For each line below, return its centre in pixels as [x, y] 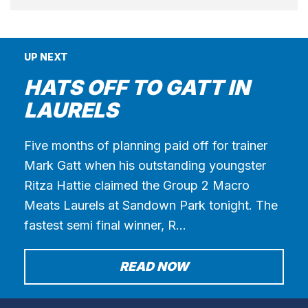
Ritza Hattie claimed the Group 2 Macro [137, 185]
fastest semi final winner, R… [105, 225]
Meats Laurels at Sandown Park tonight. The [151, 205]
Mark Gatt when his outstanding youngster [145, 165]
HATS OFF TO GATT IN [137, 87]
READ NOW [154, 266]
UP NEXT [46, 56]
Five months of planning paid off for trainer [146, 145]
